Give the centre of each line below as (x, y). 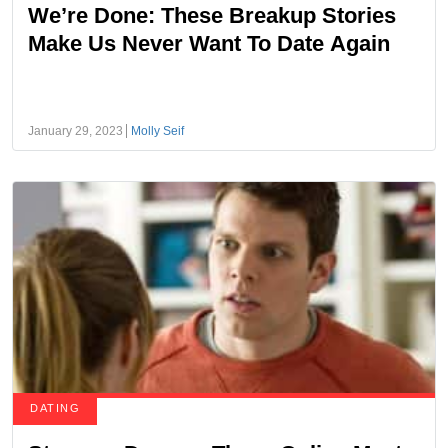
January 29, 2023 (75, 131)
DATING (55, 408)
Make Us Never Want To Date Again (209, 43)
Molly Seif (157, 131)
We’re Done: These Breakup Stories (212, 15)
